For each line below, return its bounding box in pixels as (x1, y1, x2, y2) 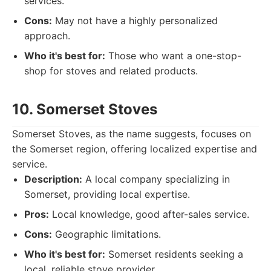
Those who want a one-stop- (105, 50, 241, 62)
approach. (24, 30, 70, 42)
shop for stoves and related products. (24, 65, 198, 77)
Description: (24, 173, 82, 185)
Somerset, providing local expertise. (24, 188, 190, 200)
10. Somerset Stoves (12, 100, 157, 118)
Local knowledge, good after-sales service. (49, 208, 249, 220)
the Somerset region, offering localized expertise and (12, 143, 257, 155)
